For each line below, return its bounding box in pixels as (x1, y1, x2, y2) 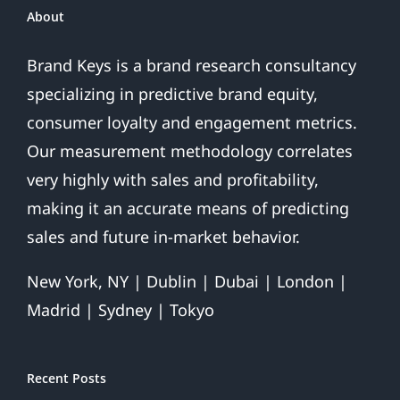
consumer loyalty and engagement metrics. (27, 112, 357, 134)
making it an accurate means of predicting (27, 197, 349, 220)
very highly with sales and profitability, (27, 169, 319, 191)
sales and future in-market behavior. (27, 226, 300, 248)
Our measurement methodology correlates (27, 140, 353, 162)
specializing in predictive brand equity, (27, 83, 318, 105)
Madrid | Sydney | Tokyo (27, 299, 214, 321)
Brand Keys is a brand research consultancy (27, 54, 356, 77)
